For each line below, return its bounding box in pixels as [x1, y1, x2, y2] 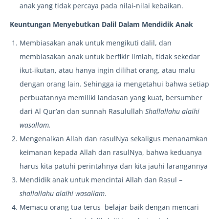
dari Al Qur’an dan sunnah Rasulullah [20, 107, 145, 116]
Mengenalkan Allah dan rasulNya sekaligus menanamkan [20, 134, 208, 144]
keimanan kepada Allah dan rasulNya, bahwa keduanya [20, 148, 202, 157]
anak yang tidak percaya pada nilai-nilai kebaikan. [20, 1, 183, 11]
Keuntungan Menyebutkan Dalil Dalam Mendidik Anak [10, 20, 193, 29]
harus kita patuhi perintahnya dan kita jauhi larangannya [20, 161, 208, 171]
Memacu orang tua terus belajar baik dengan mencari [20, 202, 199, 212]
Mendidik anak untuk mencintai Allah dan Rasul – [20, 175, 182, 185]
